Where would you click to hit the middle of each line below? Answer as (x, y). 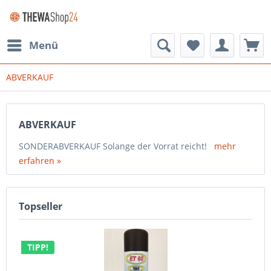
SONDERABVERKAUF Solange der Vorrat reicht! (116, 146)
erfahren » (40, 161)
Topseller (41, 206)
